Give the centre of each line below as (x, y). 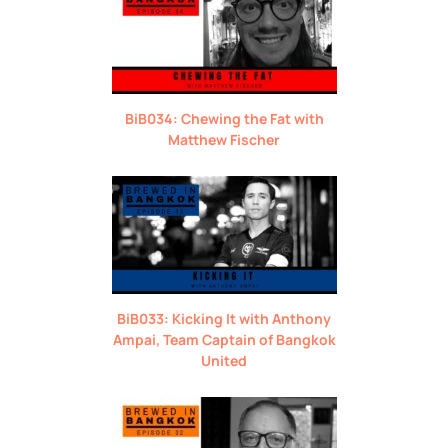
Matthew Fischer (224, 139)
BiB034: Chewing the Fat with (224, 118)
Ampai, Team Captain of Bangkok (224, 339)
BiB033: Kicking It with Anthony (224, 318)
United (224, 360)
